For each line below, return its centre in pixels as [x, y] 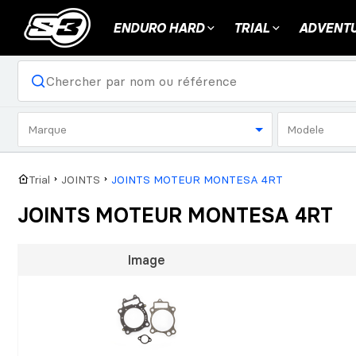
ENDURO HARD [159, 28]
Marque [47, 129]
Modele [306, 129]
